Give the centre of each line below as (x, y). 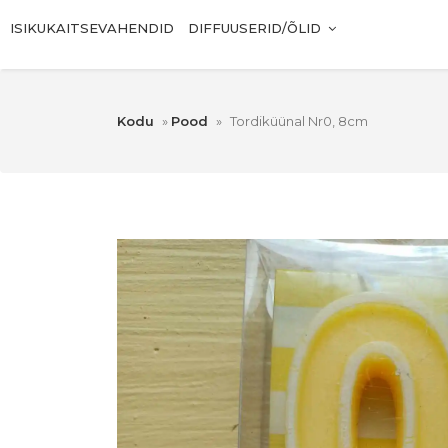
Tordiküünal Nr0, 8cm (299, 121)
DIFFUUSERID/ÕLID (254, 28)
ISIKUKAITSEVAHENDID (92, 28)
